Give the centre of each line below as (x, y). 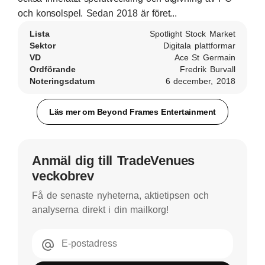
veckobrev (63, 176)
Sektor (43, 46)
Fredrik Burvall (208, 69)
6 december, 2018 (200, 81)
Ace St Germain (205, 57)
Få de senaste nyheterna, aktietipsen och (120, 195)
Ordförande (53, 69)
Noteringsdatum (62, 81)
